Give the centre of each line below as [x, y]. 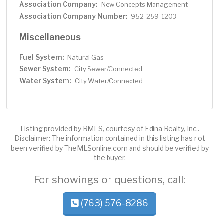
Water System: [45, 81]
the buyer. [109, 158]
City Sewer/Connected [109, 69]
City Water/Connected [109, 81]
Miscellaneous [50, 37]
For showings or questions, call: [109, 180]
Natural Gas [86, 57]
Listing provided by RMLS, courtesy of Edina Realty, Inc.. [109, 129]
